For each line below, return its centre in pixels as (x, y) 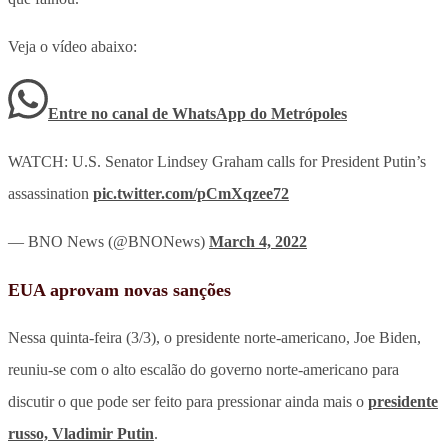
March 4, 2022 (258, 241)
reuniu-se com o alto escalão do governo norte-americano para (203, 369)
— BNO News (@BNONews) (108, 241)
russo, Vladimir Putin (81, 433)
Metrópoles (309, 113)
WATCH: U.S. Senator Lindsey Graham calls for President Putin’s (217, 161)
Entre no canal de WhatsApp (149, 113)
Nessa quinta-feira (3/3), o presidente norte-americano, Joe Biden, (214, 337)
